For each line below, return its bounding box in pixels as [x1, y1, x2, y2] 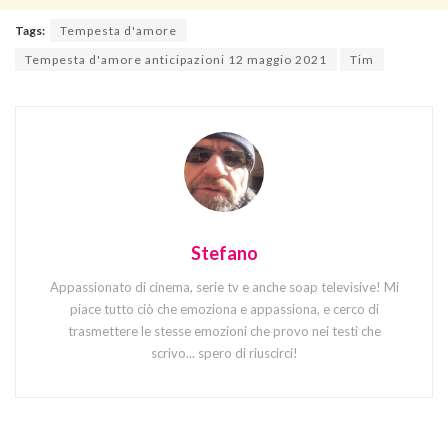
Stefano [190, 241, 258, 264]
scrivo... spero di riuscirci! [150, 344, 298, 361]
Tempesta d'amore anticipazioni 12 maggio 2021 [25, 51, 327, 67]
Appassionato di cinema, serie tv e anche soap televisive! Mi [49, 278, 399, 295]
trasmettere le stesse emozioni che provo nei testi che [67, 322, 381, 339]
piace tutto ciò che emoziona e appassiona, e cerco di [69, 300, 379, 317]
